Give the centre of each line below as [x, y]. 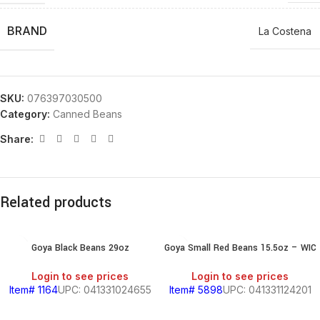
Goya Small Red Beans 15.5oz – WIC [240, 248]
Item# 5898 [196, 290]
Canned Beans [87, 114]
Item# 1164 [33, 290]
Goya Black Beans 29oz [80, 248]
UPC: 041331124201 [267, 290]
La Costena [285, 31]
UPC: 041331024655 [104, 290]
